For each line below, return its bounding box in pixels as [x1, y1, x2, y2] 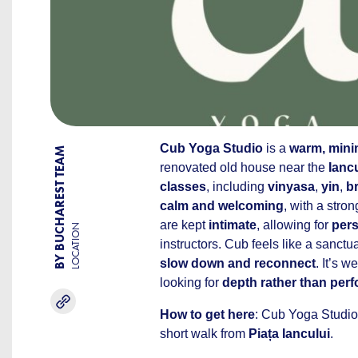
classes [160, 180, 206, 193]
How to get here [160, 308, 255, 321]
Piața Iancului [249, 327, 330, 340]
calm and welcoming [160, 199, 284, 213]
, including [206, 180, 268, 193]
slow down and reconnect [160, 257, 316, 270]
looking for [160, 276, 222, 289]
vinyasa [268, 180, 315, 193]
